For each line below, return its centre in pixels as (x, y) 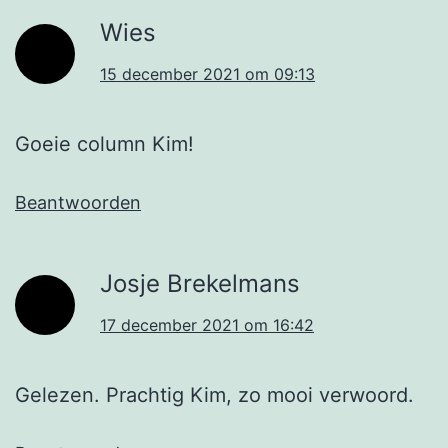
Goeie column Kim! (104, 144)
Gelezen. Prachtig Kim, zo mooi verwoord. (214, 395)
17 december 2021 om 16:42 (207, 325)
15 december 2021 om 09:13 (207, 74)
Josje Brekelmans (200, 284)
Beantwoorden (78, 203)
